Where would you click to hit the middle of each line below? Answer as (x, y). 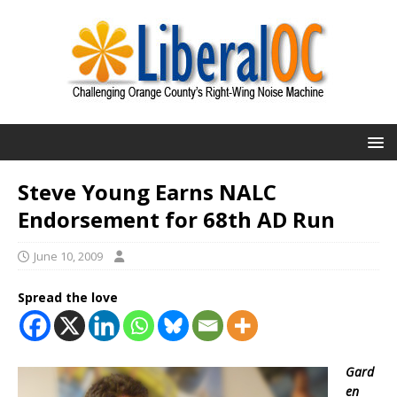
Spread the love (68, 297)
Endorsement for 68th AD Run (176, 219)
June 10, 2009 (68, 256)
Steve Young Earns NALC (147, 192)
